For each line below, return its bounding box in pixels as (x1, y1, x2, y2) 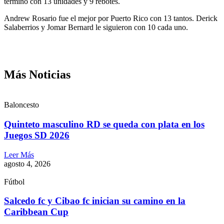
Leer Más (4, 150, 34, 159)
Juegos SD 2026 (4, 130, 69, 140)
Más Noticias (4, 68, 70, 81)
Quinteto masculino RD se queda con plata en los (4, 119, 204, 129)
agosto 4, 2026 (4, 159, 50, 168)
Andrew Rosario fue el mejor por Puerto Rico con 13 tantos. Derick (4, 14, 217, 23)
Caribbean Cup (4, 206, 68, 217)
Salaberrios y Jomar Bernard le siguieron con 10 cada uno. (4, 23, 188, 32)
